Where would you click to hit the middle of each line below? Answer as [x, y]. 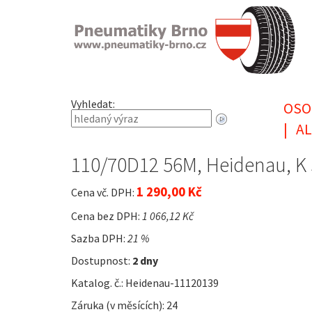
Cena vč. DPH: [104, 193]
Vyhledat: [93, 104]
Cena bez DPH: [107, 216]
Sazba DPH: [99, 239]
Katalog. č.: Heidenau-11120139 [145, 283]
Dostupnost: [102, 261]
